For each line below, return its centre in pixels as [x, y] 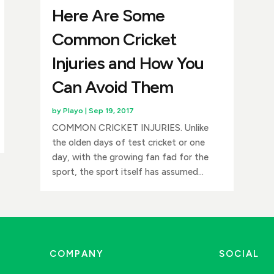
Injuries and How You [128, 63]
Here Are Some [109, 16]
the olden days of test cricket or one [129, 143]
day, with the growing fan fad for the [131, 157]
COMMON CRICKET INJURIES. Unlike [131, 128]
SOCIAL [239, 254]
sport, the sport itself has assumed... [128, 172]
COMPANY [77, 254]
